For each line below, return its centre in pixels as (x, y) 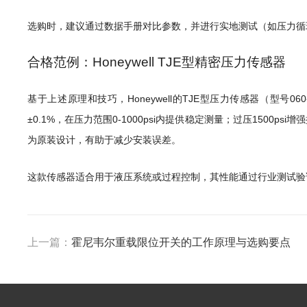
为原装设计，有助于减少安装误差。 (105, 140)
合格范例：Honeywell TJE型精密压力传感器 (157, 62)
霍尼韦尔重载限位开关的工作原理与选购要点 (181, 242)
